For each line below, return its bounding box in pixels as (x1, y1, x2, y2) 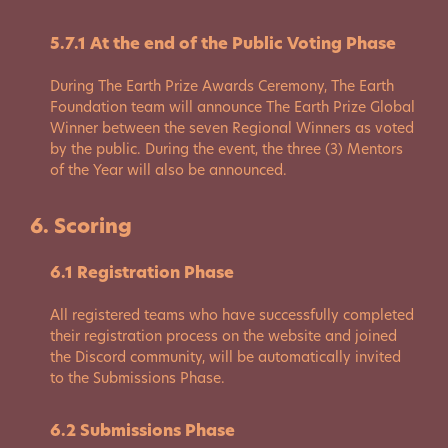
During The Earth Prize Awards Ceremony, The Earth (50, 76, 394, 96)
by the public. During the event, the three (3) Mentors (50, 139, 403, 159)
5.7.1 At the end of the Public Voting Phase (50, 32, 396, 55)
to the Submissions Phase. (50, 368, 225, 388)
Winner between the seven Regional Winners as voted (50, 118, 414, 138)
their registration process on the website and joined (50, 326, 397, 346)
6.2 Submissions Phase (50, 419, 235, 442)
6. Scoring (30, 212, 132, 240)
